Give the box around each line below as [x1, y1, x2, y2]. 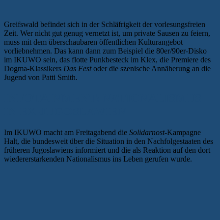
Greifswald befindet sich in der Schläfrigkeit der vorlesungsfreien [4, 20, 205, 28]
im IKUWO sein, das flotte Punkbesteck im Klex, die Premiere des [4, 55, 211, 64]
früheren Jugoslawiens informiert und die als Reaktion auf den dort [4, 145, 210, 154]
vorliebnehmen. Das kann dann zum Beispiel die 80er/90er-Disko [4, 46, 207, 55]
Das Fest [63, 64, 91, 73]
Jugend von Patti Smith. [4, 73, 78, 82]
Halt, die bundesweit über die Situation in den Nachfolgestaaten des [4, 137, 213, 145]
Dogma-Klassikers [4, 64, 63, 73]
